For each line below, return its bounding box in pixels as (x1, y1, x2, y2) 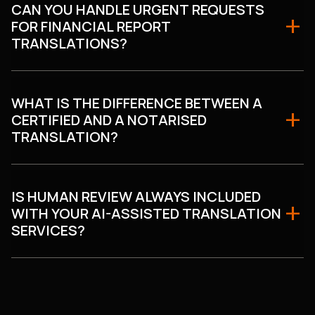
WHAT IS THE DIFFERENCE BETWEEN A (11, 93, 262, 112)
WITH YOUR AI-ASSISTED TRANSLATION (11, 203, 281, 223)
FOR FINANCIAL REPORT (11, 16, 171, 36)
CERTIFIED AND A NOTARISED (11, 110, 207, 129)
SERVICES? (11, 220, 85, 240)
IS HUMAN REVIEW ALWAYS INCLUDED (11, 186, 261, 206)
